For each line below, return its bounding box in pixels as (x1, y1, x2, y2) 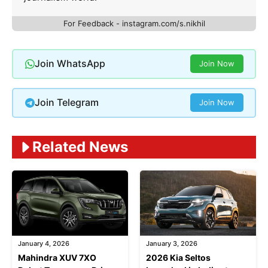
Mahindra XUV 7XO (18, 252, 96, 263)
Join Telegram (34, 96, 99, 109)
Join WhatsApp (34, 57, 105, 70)
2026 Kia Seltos (146, 252, 211, 263)
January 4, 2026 (18, 239, 69, 248)
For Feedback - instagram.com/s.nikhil (63, 18, 205, 28)
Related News (32, 138, 128, 156)
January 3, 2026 (146, 239, 197, 248)
